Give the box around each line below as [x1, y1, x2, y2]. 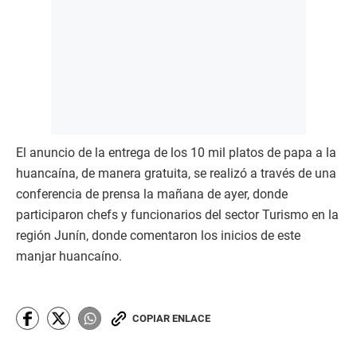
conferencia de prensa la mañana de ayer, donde [16, 186, 288, 202]
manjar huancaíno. [16, 249, 122, 265]
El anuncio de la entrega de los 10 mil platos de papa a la [16, 145, 336, 161]
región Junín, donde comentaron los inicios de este [16, 228, 300, 244]
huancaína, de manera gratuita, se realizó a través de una [16, 166, 336, 182]
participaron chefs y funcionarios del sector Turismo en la [16, 207, 339, 223]
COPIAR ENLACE [132, 312, 210, 325]
